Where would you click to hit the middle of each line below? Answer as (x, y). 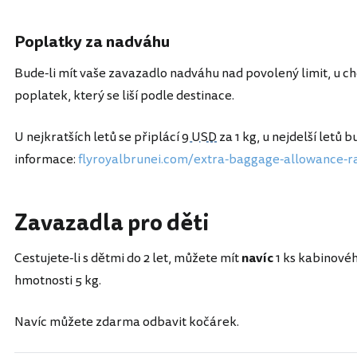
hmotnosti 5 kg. (58, 280)
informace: (46, 159)
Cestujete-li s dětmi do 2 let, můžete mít (128, 258)
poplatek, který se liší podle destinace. (124, 96)
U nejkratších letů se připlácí (98, 137)
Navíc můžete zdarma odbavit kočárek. (127, 322)
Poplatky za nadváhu (92, 42)
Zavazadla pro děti (112, 223)
